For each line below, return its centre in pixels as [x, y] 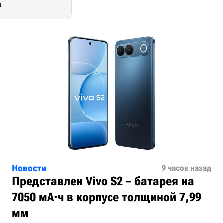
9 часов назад [186, 168]
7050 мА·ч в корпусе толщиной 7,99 [107, 197]
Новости [29, 168]
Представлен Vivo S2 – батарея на [103, 181]
